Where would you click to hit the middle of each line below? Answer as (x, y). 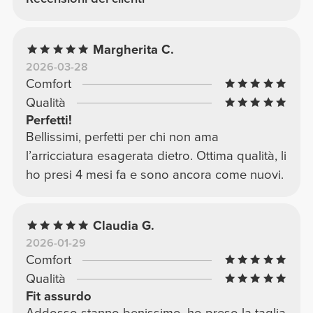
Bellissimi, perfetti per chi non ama (122, 137)
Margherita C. (134, 49)
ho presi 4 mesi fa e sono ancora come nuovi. (154, 174)
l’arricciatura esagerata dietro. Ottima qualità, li (156, 155)
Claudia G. (124, 225)
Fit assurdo (58, 296)
